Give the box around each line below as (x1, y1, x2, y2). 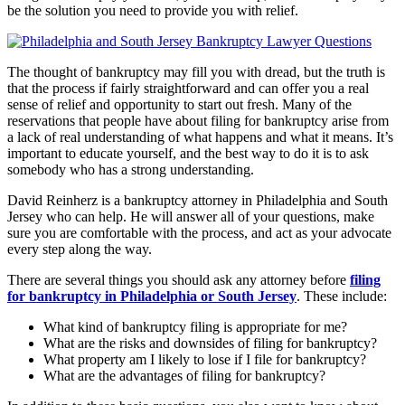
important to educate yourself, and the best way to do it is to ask (7, 145, 369, 161)
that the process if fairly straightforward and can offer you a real (7, 80, 369, 96)
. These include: (297, 287, 387, 304)
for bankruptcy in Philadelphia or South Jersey (7, 287, 297, 304)
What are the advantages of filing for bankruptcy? (43, 367, 325, 383)
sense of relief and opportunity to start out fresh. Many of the (7, 96, 352, 112)
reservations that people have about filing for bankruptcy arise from (7, 112, 389, 128)
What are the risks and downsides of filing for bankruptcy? (43, 334, 377, 351)
